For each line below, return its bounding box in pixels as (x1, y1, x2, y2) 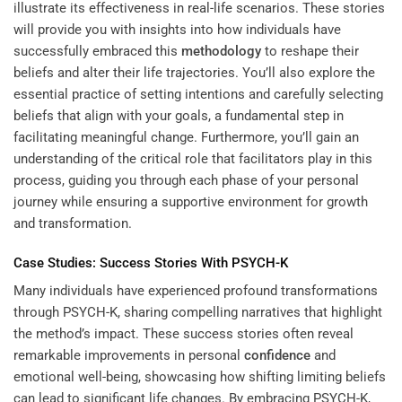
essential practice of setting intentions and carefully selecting (13, 86, 383, 103)
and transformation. (13, 215, 132, 232)
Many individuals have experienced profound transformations (13, 283, 378, 300)
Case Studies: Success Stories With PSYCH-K (13, 254, 288, 271)
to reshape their (261, 43, 359, 60)
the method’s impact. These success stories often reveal (13, 326, 354, 343)
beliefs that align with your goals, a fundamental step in (13, 108, 344, 125)
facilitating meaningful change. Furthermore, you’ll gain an (13, 129, 359, 146)
